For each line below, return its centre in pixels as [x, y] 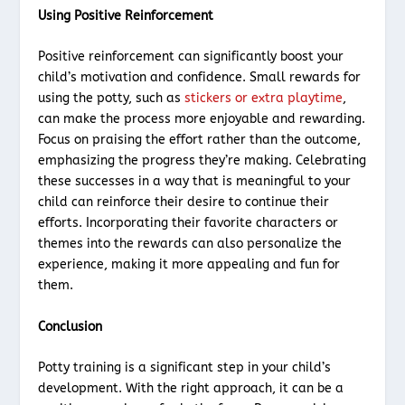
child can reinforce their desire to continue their [184, 202]
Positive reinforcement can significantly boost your [191, 57]
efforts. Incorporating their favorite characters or [188, 223]
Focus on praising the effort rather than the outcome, [200, 140]
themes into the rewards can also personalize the [190, 244]
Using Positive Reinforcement [126, 16]
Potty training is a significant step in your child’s [185, 368]
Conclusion [71, 326]
